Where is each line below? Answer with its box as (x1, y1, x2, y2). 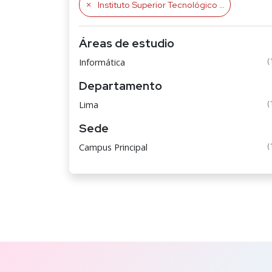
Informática (79, 56, 125, 68)
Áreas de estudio (79, 35, 174, 51)
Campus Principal (79, 141, 148, 153)
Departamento (79, 78, 162, 93)
